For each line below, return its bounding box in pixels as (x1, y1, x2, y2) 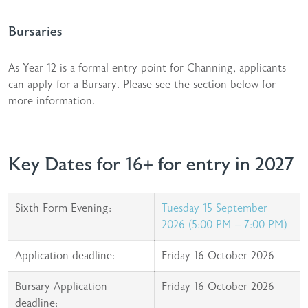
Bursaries (8, 24, 63, 39)
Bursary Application (15, 280, 107, 293)
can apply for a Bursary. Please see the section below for (8, 78, 276, 91)
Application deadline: (15, 250, 115, 262)
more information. (8, 95, 95, 107)
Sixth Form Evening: (15, 202, 111, 214)
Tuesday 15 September (162, 202, 267, 214)
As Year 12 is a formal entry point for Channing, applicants (8, 62, 286, 74)
